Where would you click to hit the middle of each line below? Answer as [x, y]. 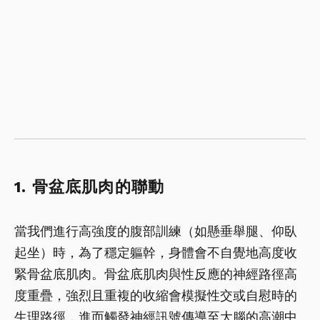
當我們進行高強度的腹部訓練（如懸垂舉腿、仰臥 [156, 231]
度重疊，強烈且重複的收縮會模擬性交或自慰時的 [156, 295]
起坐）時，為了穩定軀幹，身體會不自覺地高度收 [156, 252]
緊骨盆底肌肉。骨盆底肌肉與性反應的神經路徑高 [156, 274]
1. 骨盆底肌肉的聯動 [90, 186]
